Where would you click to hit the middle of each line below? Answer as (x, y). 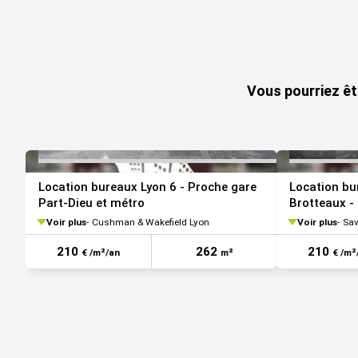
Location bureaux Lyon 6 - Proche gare (147, 187)
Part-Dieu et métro (91, 203)
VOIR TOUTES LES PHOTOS (289, 48)
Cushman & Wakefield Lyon (151, 222)
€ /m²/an (101, 252)
